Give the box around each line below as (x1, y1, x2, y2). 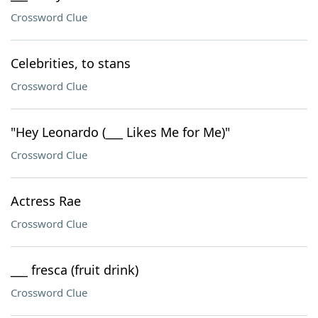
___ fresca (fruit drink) (11, 261, 138, 278)
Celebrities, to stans (11, 55, 131, 72)
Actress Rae (11, 192, 81, 209)
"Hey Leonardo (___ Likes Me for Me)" (11, 124, 230, 141)
